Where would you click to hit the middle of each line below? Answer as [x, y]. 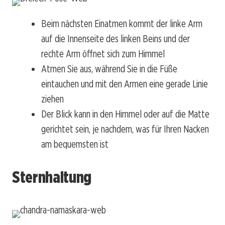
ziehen [52, 99]
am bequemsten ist [75, 144]
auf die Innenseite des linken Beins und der [116, 39]
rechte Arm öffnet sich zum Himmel [103, 54]
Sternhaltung [52, 177]
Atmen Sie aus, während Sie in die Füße [109, 69]
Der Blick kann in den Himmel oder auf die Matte [125, 114]
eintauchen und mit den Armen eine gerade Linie [125, 84]
